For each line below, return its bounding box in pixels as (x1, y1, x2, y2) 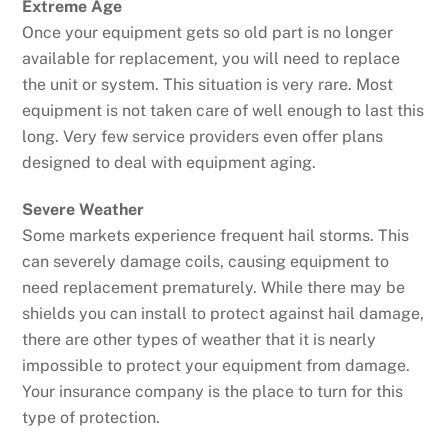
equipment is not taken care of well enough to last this (22, 101, 425, 121)
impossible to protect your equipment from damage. (22, 355, 411, 375)
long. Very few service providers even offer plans (22, 127, 384, 147)
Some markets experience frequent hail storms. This (22, 225, 410, 245)
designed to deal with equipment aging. (22, 153, 317, 173)
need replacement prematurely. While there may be (22, 277, 406, 297)
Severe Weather (22, 199, 145, 219)
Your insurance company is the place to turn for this (22, 381, 404, 401)
